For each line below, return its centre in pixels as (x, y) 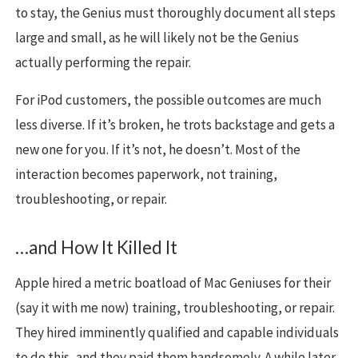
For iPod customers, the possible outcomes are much (168, 100)
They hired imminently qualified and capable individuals (177, 333)
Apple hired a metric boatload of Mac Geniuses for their (173, 283)
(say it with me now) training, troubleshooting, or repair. (175, 308)
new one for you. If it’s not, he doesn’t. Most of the (158, 150)
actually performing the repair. (103, 63)
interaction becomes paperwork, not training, (146, 175)
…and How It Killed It (96, 248)
